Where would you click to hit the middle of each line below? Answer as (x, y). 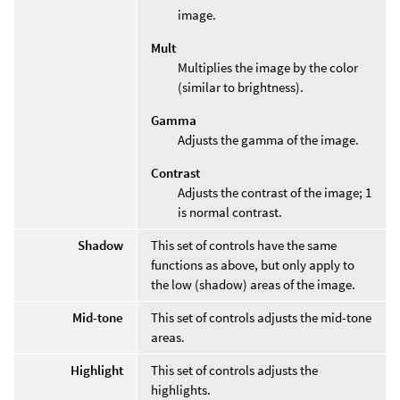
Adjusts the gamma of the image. (268, 139)
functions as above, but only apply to (253, 264)
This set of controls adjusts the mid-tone (261, 317)
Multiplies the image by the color (268, 67)
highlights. (181, 389)
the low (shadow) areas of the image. (253, 284)
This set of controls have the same (244, 245)
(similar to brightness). (241, 87)
